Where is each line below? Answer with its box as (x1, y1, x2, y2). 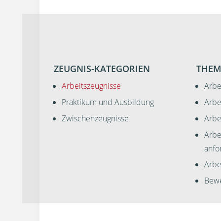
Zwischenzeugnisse (61, 112, 129, 124)
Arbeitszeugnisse (61, 80, 121, 92)
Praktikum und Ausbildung (61, 96, 154, 108)
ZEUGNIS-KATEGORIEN (53, 63, 150, 75)
